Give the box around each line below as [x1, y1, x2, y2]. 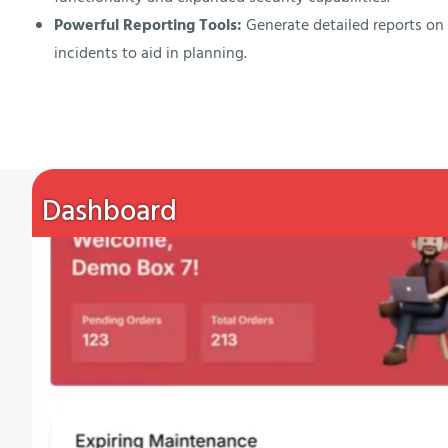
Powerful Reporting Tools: [53, 13, 242, 40]
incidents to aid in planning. [53, 41, 247, 68]
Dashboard [42, 189, 177, 237]
